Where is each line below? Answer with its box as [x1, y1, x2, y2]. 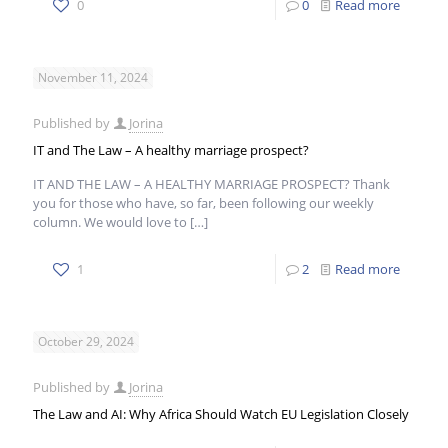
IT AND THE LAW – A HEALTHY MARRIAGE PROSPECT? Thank [33, 175, 390, 193]
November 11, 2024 [38, 69, 148, 86]
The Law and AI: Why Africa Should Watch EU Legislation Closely [33, 405, 409, 423]
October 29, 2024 [38, 333, 134, 350]
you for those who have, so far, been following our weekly [33, 194, 374, 212]
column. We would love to [33, 213, 187, 231]
